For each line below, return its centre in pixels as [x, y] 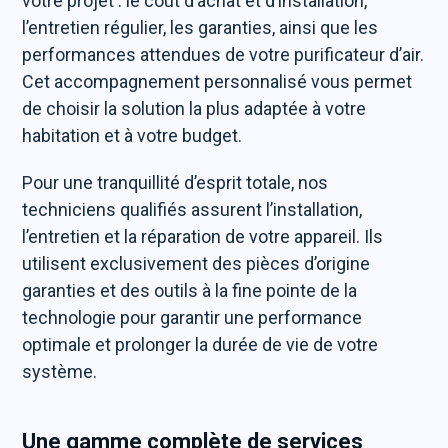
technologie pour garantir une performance [192, 317]
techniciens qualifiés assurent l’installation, [192, 209]
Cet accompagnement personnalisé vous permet [217, 81]
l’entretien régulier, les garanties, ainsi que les [200, 27]
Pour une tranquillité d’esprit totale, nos [175, 182]
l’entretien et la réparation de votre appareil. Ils [203, 236]
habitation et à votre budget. [132, 135]
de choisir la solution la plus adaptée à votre [194, 108]
